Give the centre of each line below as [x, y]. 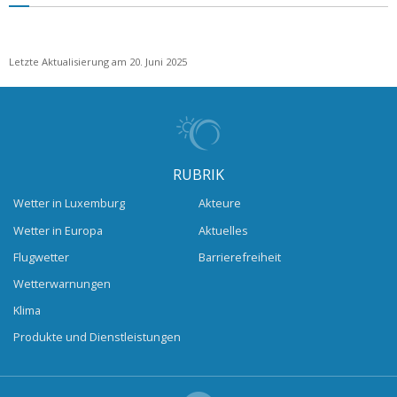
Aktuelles [223, 230]
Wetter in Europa [58, 230]
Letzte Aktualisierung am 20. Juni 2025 [98, 61]
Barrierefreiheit [240, 257]
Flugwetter [41, 257]
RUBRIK [198, 174]
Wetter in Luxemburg [69, 203]
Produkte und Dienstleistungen [97, 337]
